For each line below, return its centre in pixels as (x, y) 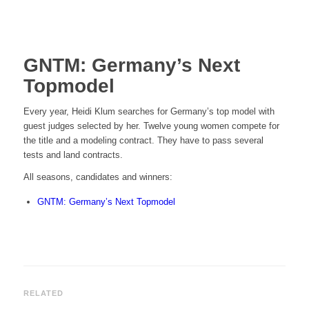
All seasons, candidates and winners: (98, 177)
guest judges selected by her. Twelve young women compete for (151, 126)
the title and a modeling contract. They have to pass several (143, 141)
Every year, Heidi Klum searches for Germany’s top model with (149, 112)
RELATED (43, 293)
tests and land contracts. (73, 155)
